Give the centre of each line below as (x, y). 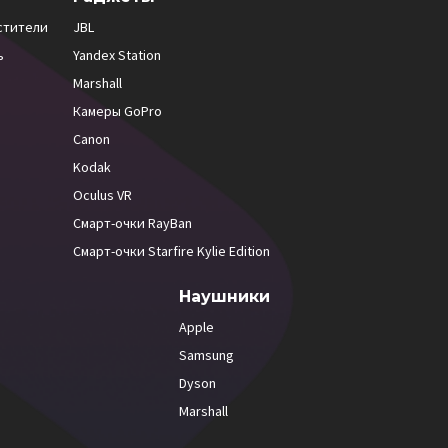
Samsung (206, 355)
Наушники (224, 296)
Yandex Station (116, 55)
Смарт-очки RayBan (132, 223)
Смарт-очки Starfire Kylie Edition (171, 251)
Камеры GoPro (117, 111)
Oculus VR (102, 195)
